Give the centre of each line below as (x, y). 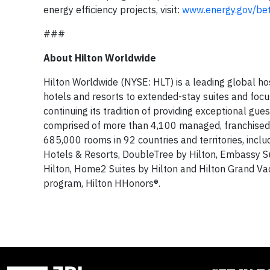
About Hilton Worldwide (100, 58)
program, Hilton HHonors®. (102, 183)
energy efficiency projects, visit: (113, 10)
